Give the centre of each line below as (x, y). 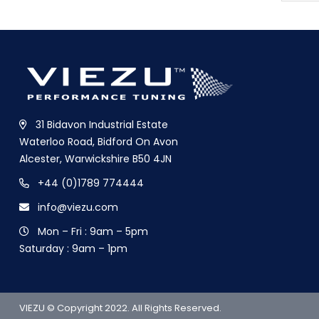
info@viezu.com (78, 208)
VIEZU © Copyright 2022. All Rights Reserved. (120, 308)
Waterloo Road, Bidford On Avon (99, 142)
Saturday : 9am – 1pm (73, 249)
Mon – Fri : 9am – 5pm (91, 232)
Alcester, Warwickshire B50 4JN (95, 159)
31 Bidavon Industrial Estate (102, 125)
